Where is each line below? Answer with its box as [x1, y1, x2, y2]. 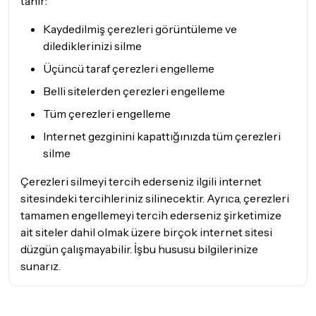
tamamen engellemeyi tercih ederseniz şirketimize [20, 208, 281, 222]
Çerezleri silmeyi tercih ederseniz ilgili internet [20, 174, 262, 188]
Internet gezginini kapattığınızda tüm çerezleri [43, 129, 281, 143]
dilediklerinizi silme [43, 39, 142, 53]
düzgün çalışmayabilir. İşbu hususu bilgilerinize [20, 242, 258, 256]
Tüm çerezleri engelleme [43, 107, 171, 121]
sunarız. [20, 259, 61, 273]
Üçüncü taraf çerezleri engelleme [43, 61, 214, 75]
